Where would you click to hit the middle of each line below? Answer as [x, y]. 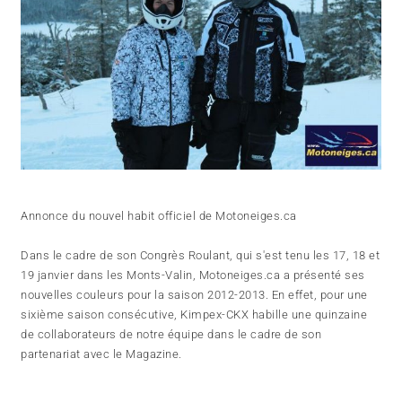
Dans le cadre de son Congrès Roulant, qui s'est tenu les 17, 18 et [201, 256]
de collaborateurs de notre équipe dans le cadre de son [171, 335]
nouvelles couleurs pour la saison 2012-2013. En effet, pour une [194, 295]
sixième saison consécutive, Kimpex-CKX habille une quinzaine [194, 315]
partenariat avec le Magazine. [103, 354]
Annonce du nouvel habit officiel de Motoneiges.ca [159, 216]
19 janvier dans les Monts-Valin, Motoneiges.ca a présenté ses [193, 275]
